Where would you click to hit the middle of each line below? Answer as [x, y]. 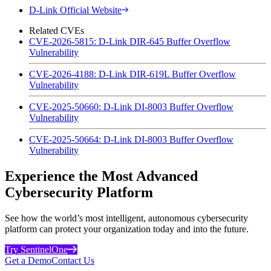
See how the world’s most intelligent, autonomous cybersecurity [126, 218]
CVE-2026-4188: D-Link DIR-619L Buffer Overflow [132, 74]
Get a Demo [28, 260]
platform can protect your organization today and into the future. [127, 229]
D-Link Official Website [75, 10]
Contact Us [73, 260]
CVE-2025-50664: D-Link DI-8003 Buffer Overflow [131, 139]
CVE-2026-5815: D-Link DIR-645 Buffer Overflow [130, 41]
